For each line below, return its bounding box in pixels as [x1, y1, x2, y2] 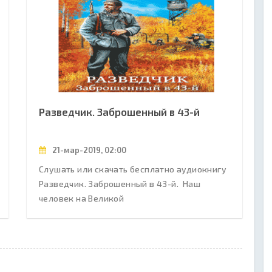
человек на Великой [39, 192, 124, 203]
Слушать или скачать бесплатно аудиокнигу [39, 163, 226, 174]
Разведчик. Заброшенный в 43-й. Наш [39, 178, 200, 189]
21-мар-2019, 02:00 [50, 144, 126, 155]
